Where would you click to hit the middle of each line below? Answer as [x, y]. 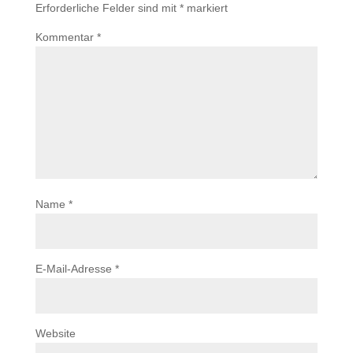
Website [55, 333]
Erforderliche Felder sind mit [107, 8]
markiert [205, 8]
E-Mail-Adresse [75, 269]
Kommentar [66, 37]
